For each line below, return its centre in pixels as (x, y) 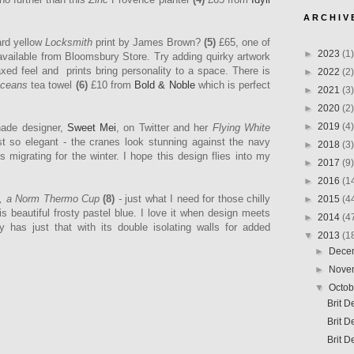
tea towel (52, 85)
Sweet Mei (92, 128)
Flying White (241, 128)
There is (251, 71)
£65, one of (243, 43)
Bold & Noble (165, 85)
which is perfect (233, 85)
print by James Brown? (148, 43)
